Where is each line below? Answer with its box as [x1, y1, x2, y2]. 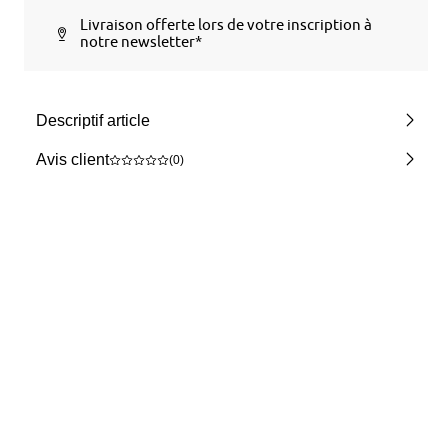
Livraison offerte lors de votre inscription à [80, 16, 373, 33]
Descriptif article [36, 112, 151, 129]
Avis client [36, 151, 110, 168]
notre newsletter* [80, 33, 203, 50]
